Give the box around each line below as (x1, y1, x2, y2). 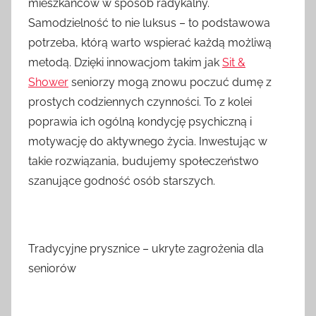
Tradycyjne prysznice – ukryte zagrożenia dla (28, 242, 264, 256)
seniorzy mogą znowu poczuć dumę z (68, 75, 272, 90)
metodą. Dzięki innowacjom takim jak (28, 56, 222, 70)
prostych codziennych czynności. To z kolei (28, 95, 252, 109)
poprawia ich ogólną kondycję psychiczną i (28, 115, 252, 129)
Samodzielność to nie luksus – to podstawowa (28, 16, 270, 30)
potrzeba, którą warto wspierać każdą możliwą (28, 36, 272, 50)
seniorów (28, 262, 76, 276)
